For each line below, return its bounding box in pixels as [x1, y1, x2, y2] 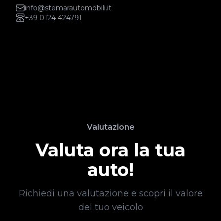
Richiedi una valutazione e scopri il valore [18, 188, 203, 199]
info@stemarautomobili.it [25, 3, 111, 12]
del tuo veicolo [78, 202, 143, 213]
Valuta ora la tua [36, 139, 185, 161]
